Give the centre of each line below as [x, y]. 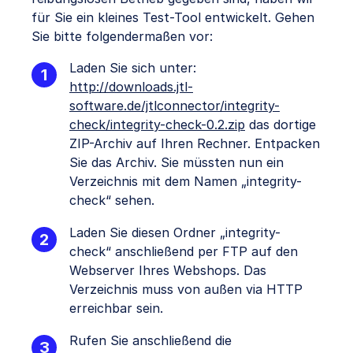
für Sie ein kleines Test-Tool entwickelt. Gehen [173, 18]
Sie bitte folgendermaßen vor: [122, 37]
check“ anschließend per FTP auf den [184, 252]
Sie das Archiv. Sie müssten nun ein [176, 163]
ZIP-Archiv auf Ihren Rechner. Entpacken [195, 144]
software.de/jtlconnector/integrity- [175, 106]
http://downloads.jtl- [131, 87]
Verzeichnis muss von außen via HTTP [186, 290]
